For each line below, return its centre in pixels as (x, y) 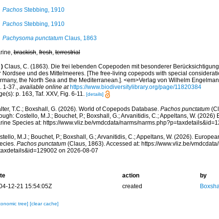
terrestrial (67, 52)
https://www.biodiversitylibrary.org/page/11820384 (135, 87)
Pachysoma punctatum (33, 38)
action (131, 176)
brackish (25, 52)
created (132, 186)
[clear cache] (44, 204)
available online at (44, 87)
